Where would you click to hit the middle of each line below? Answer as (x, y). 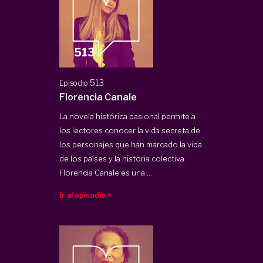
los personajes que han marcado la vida (131, 144)
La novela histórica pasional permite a (128, 116)
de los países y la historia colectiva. (123, 158)
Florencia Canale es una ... (106, 172)
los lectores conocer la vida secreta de (130, 130)
